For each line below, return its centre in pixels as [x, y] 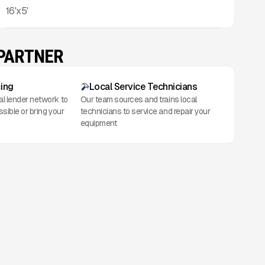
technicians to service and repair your [145, 112]
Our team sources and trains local [138, 100]
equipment [98, 123]
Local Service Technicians [143, 87]
